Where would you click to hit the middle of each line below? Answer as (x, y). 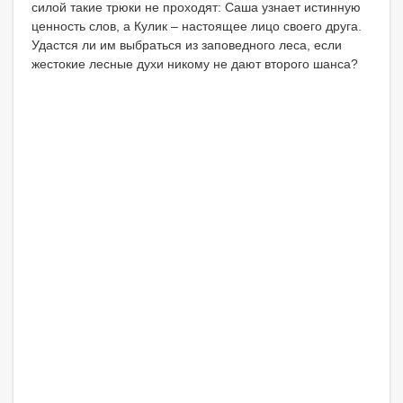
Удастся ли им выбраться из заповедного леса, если (187, 45)
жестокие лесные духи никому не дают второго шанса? (195, 64)
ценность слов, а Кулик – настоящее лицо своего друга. (197, 27)
